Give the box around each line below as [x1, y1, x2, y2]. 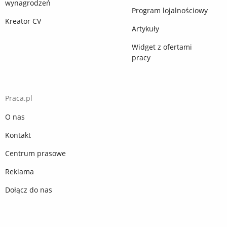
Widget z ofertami [132, 42, 192, 52]
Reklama [5, 167, 34, 177]
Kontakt [5, 130, 31, 140]
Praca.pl [5, 93, 32, 103]
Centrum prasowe [5, 148, 66, 159]
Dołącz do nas [5, 185, 52, 195]
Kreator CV [5, 16, 41, 26]
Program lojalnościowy [132, 6, 208, 16]
